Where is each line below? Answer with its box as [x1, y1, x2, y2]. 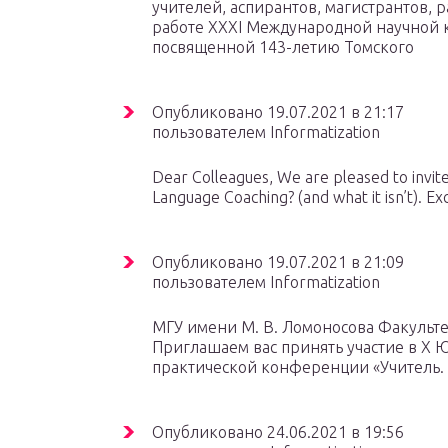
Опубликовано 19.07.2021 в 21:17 [152, 103, 404, 121]
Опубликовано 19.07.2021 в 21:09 [152, 253, 404, 271]
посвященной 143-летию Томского [152, 38, 414, 56]
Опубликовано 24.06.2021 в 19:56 [152, 423, 404, 441]
